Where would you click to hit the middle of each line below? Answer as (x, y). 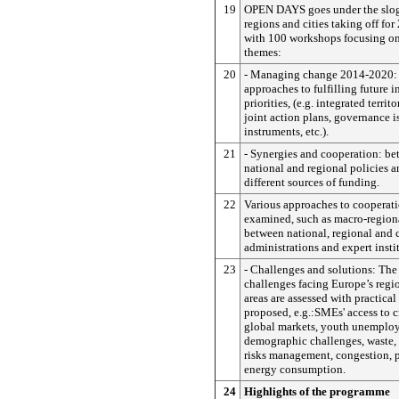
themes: (263, 52)
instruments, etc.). (286, 131)
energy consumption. (295, 369)
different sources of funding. (312, 182)
